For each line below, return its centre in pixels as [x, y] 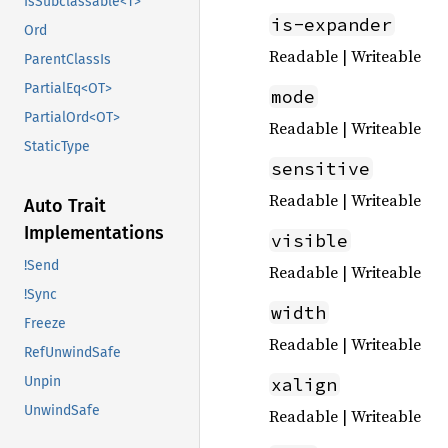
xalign [304, 384]
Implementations [94, 233]
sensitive [321, 168]
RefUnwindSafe [72, 353]
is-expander [332, 24]
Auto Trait [65, 206]
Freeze [45, 324]
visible [310, 240]
